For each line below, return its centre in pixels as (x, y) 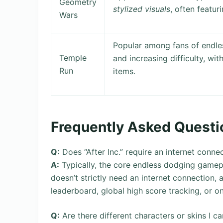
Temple (73, 58)
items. (124, 71)
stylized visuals (142, 9)
